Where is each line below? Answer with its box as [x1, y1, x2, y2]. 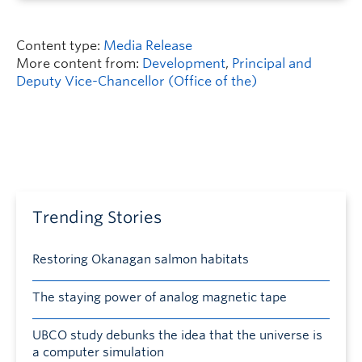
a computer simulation [32, 344, 164, 360]
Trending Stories [32, 207, 162, 227]
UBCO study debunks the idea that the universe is [32, 327, 322, 343]
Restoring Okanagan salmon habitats [32, 251, 249, 267]
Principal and [232, 55, 312, 71]
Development [142, 55, 225, 71]
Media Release [103, 37, 192, 53]
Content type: [16, 37, 103, 53]
